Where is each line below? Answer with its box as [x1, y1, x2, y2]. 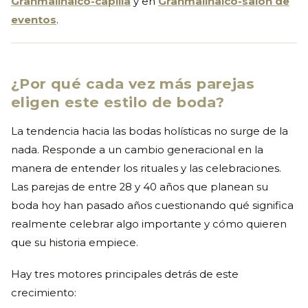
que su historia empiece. [11, 236, 138, 249]
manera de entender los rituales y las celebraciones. [11, 162, 281, 175]
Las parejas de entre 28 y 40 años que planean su [11, 180, 268, 193]
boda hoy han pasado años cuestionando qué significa [11, 199, 294, 212]
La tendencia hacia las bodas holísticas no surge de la [11, 124, 288, 137]
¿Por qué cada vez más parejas [11, 74, 255, 92]
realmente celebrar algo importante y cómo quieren [11, 217, 287, 230]
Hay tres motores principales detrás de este [11, 267, 239, 280]
